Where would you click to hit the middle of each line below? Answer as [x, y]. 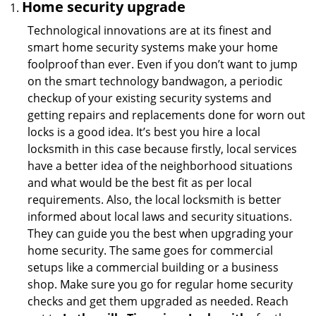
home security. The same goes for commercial [150, 250]
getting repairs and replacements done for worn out [166, 115]
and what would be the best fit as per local [140, 183]
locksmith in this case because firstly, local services [162, 149]
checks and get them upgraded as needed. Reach [158, 301]
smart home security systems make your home [153, 47]
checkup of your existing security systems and [150, 98]
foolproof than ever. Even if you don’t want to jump [163, 64]
